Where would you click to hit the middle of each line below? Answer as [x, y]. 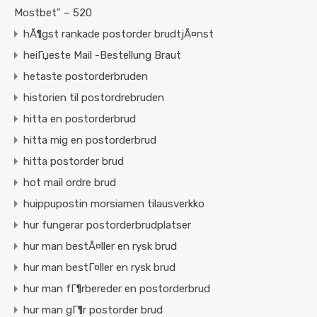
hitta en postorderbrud [80, 119]
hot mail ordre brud [70, 183]
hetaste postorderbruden [86, 77]
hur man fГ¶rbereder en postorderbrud [117, 289]
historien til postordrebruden [94, 98]
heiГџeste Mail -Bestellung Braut [102, 56]
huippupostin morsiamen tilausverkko [114, 204]
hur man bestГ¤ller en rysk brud [99, 268]
